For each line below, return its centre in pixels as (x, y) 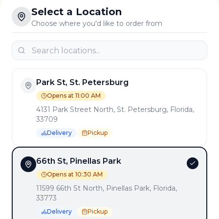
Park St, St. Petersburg (82, 82)
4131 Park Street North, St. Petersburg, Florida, (115, 109)
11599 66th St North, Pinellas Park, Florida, (107, 188)
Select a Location (77, 12)
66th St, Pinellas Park (79, 161)
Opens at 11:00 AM (74, 96)
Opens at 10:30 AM (75, 174)
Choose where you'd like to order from (97, 23)
